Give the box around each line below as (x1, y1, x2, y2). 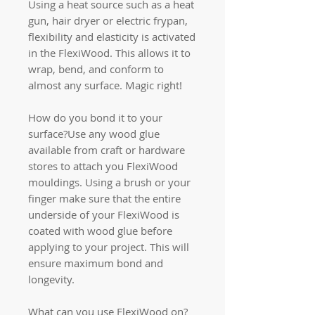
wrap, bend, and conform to (28, 61, 164, 76)
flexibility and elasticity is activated (28, 29, 195, 44)
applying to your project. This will (28, 239, 189, 254)
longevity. (28, 271, 75, 286)
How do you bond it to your (28, 110, 162, 124)
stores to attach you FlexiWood (28, 158, 178, 173)
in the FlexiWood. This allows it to (28, 45, 191, 60)
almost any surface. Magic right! (28, 77, 182, 92)
